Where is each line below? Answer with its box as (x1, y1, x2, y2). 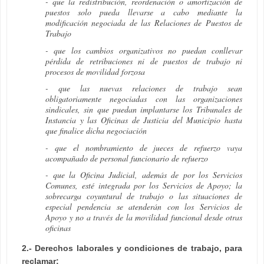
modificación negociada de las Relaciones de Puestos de (45, 17, 242, 29)
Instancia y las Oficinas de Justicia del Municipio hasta (45, 114, 242, 126)
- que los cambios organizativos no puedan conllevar (45, 44, 242, 56)
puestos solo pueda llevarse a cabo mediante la (45, 6, 242, 18)
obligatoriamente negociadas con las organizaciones (45, 93, 242, 105)
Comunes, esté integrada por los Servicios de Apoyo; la (45, 180, 242, 192)
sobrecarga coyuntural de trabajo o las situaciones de (45, 190, 242, 202)
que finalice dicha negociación (45, 125, 147, 137)
